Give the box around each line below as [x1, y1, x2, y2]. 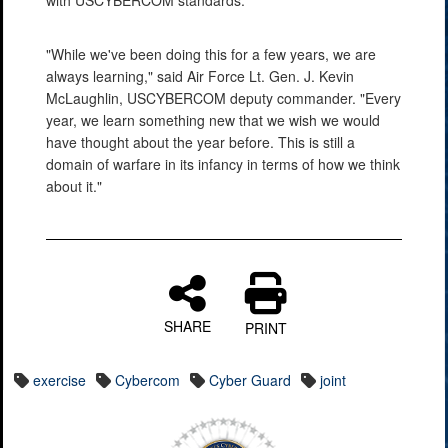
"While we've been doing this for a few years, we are [46, 43, 376, 64]
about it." [46, 175, 102, 196]
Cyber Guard [209, 369, 291, 390]
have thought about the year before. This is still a [46, 131, 355, 152]
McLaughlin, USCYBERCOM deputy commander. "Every [46, 87, 401, 108]
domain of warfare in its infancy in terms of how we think [46, 153, 400, 174]
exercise [33, 369, 86, 390]
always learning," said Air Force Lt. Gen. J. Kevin [46, 65, 354, 86]
